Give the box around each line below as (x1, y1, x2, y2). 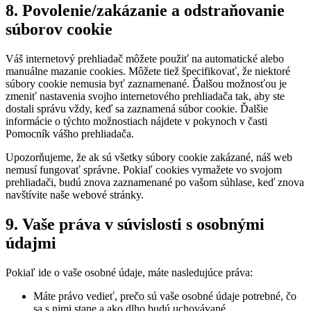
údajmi (6, 233, 56, 252)
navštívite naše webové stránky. (6, 188, 144, 201)
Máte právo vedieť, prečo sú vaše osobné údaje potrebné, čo (33, 289, 296, 302)
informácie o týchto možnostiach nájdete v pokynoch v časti (6, 115, 267, 127)
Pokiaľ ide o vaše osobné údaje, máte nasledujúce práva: (6, 266, 253, 278)
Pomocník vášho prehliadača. (6, 127, 134, 140)
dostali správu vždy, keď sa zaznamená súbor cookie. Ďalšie (6, 102, 268, 115)
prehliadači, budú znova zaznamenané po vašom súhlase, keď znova (6, 176, 304, 188)
